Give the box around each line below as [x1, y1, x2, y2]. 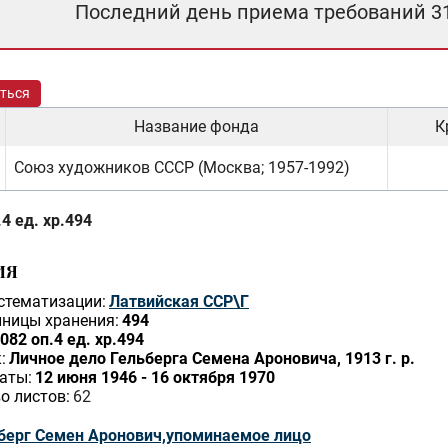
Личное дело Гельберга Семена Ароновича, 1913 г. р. [9, 349, 415, 368]
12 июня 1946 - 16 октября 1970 [35, 368, 275, 387]
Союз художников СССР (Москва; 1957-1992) [14, 158, 350, 177]
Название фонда [134, 117, 259, 136]
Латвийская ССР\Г [109, 292, 249, 311]
